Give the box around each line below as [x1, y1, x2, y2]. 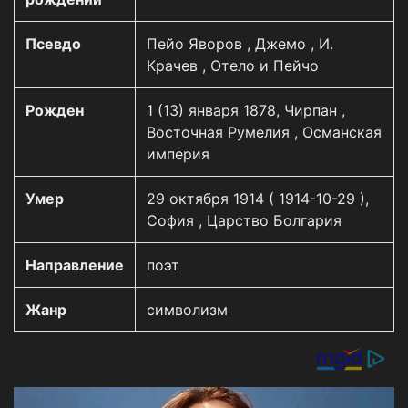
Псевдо [25, 35, 81, 53]
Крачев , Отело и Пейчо [147, 56, 319, 75]
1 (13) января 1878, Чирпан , [147, 101, 345, 119]
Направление [25, 256, 124, 274]
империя [147, 145, 209, 163]
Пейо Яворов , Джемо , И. [147, 35, 333, 53]
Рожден [25, 101, 84, 119]
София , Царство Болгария [147, 211, 342, 229]
